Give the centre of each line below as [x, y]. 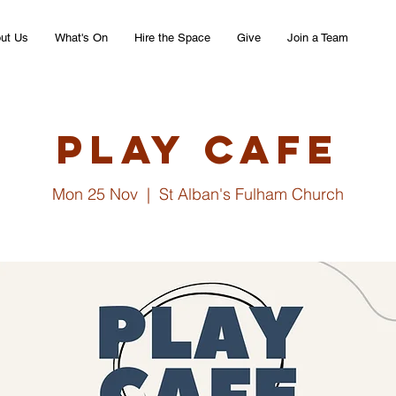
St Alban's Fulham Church [251, 194]
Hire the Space [172, 38]
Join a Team [318, 38]
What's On [81, 38]
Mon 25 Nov [95, 194]
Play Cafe [198, 149]
